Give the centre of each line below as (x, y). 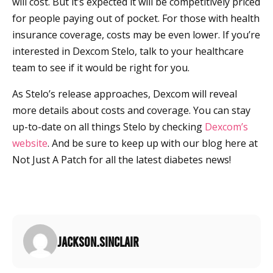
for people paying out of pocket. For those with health (136, 19)
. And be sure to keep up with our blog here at (153, 144)
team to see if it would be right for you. (101, 68)
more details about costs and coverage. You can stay (131, 111)
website (30, 144)
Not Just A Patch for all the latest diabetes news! (122, 160)
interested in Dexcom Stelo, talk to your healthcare (128, 51)
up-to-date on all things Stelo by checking (108, 127)
